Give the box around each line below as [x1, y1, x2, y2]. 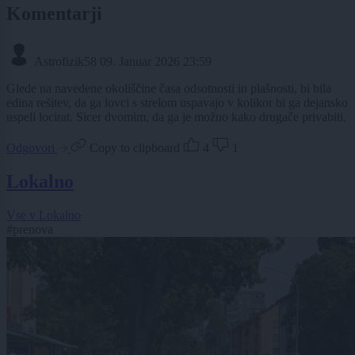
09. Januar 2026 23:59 [100, 55, 212, 69]
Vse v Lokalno [6, 208, 81, 223]
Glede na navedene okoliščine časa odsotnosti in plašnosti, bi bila [6, 82, 331, 96]
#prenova [6, 223, 53, 237]
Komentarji [6, 3, 102, 25]
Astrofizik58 [34, 55, 97, 69]
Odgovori [6, 141, 58, 155]
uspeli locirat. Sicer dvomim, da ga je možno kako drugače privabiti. [6, 110, 346, 124]
